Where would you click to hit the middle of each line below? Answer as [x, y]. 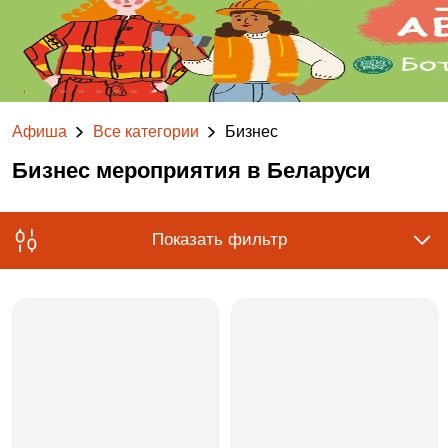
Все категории [145, 132]
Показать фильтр [219, 240]
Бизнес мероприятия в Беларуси [191, 170]
